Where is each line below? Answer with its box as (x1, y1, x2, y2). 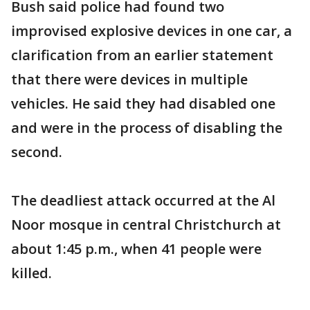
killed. (11, 263, 52, 282)
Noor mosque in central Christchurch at (11, 215, 281, 234)
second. (11, 142, 62, 161)
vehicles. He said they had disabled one (11, 93, 275, 113)
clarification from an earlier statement (11, 45, 273, 64)
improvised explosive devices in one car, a (11, 21, 292, 40)
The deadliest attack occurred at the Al (11, 190, 275, 210)
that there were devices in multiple (11, 69, 248, 89)
